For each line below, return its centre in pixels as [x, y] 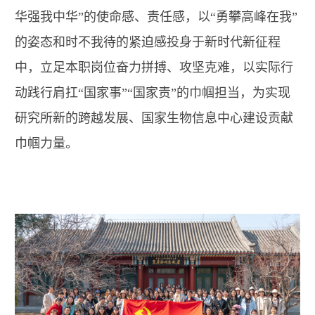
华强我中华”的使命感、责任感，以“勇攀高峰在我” [156, 17]
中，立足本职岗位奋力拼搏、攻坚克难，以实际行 [154, 68]
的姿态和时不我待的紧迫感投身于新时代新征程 [148, 43]
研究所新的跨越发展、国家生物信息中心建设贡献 [154, 118]
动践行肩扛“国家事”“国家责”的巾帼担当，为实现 [153, 93]
